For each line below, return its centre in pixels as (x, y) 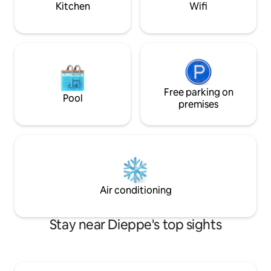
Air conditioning (135, 191)
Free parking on (198, 93)
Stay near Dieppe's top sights (135, 225)
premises (198, 105)
